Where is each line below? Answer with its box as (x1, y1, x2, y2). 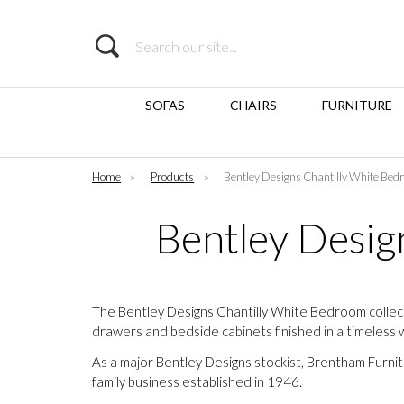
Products (151, 170, 195, 184)
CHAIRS (229, 97, 277, 113)
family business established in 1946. (92, 373, 302, 390)
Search (92, 33, 128, 48)
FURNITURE (321, 97, 392, 113)
